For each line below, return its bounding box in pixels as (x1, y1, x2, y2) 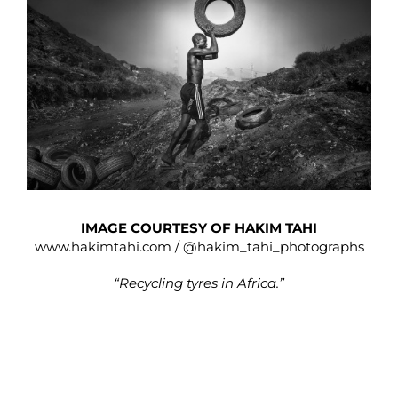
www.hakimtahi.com (34, 237, 171, 255)
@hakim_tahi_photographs (182, 237, 364, 255)
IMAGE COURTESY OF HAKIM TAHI (81, 219, 317, 236)
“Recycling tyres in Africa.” (114, 274, 284, 291)
